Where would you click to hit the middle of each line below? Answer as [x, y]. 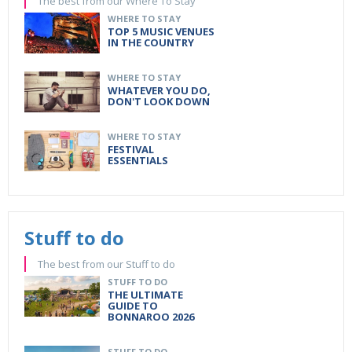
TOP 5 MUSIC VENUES [161, 31]
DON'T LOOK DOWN [159, 101]
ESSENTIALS [138, 160]
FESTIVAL [131, 149]
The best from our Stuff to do [106, 264]
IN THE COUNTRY [151, 42]
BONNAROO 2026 [151, 317]
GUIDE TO [133, 306]
